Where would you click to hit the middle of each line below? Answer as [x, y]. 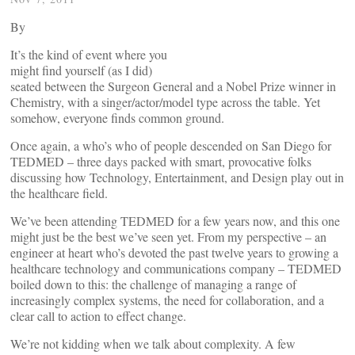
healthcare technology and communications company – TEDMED [176, 268]
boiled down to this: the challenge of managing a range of [153, 284]
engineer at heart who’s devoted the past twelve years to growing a [174, 252]
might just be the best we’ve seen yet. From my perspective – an [168, 237]
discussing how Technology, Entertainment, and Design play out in [177, 177]
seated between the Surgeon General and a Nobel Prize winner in [173, 86]
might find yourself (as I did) [81, 70]
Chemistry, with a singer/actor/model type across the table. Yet [165, 102]
